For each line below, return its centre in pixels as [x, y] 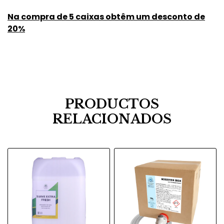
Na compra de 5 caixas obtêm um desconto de [106, 17]
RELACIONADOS [112, 119]
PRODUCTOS [112, 104]
